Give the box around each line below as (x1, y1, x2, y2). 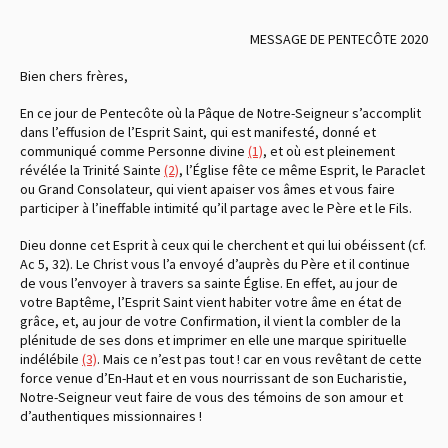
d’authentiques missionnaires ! (20, 406, 202, 425)
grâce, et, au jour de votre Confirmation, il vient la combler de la (20, 311, 401, 330)
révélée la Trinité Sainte (20, 160, 164, 179)
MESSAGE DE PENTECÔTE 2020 (247, 29, 428, 48)
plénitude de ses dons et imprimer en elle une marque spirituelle (20, 330, 407, 349)
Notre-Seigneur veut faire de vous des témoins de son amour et (20, 387, 403, 406)
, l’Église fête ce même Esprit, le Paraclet (179, 160, 425, 179)
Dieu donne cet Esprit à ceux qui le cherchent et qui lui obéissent (20, 235, 408, 254)
